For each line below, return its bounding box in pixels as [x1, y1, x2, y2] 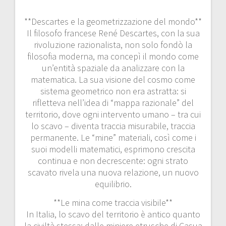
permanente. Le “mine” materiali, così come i [30, 131, 196, 143]
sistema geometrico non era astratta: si [40, 85, 186, 97]
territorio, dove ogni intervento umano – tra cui [25, 108, 201, 120]
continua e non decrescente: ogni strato [38, 154, 188, 166]
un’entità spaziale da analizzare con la [41, 62, 185, 74]
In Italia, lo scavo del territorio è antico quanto [26, 208, 200, 220]
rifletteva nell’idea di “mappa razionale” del [32, 96, 194, 108]
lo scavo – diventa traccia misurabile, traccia [31, 120, 195, 132]
